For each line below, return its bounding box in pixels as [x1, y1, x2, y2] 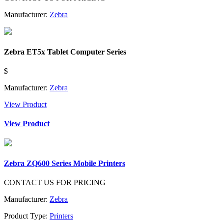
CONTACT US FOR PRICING [4, 178, 106, 187]
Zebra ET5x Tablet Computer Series [4, 47, 126, 56]
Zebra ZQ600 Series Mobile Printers [4, 159, 125, 167]
